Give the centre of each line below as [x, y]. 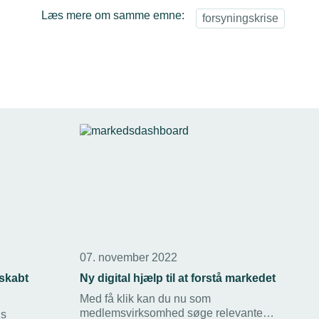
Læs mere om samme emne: [113, 15]
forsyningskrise [240, 18]
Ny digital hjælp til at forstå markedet [178, 278]
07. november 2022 [129, 257]
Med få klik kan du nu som [145, 298]
